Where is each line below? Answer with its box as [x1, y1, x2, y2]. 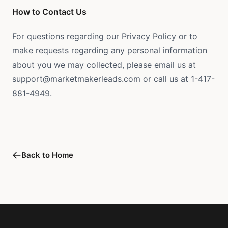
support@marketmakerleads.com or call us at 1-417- [12, 74, 215, 84]
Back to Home [21, 150, 73, 160]
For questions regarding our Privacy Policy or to [12, 31, 197, 41]
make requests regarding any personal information [12, 45, 207, 55]
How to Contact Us [12, 7, 87, 17]
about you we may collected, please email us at [12, 60, 198, 70]
